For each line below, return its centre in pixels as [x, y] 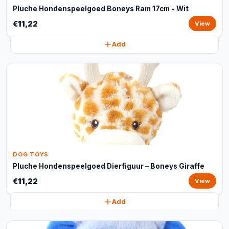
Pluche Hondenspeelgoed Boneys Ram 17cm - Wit [101, 9]
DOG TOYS [31, 154]
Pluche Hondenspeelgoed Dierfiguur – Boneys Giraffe [109, 166]
